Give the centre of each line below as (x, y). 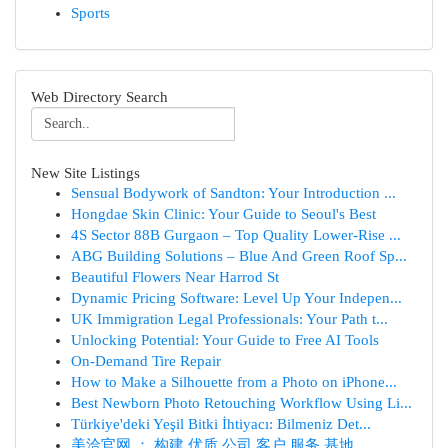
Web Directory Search (99, 96)
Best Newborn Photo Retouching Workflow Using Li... (241, 403)
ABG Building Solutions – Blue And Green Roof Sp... (239, 256)
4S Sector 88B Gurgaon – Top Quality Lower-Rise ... (236, 235)
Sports (90, 13)
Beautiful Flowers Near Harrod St (175, 277)
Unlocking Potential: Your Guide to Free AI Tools (225, 340)
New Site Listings (85, 172)
